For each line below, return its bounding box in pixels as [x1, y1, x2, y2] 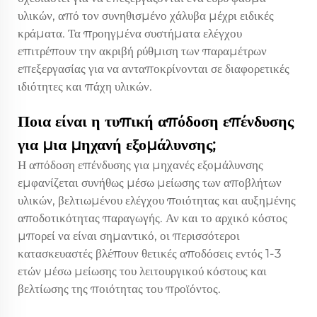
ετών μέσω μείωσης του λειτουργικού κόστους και [18, 263, 267, 278]
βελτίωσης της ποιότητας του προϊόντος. [18, 281, 221, 296]
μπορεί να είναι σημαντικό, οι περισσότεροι [18, 228, 240, 243]
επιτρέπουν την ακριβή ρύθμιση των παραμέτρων [18, 43, 267, 58]
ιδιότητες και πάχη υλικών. [18, 79, 152, 93]
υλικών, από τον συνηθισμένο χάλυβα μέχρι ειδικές [18, 8, 274, 23]
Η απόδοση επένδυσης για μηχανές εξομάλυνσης [18, 157, 263, 172]
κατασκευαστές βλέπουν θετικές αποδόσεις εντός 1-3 [18, 246, 282, 260]
